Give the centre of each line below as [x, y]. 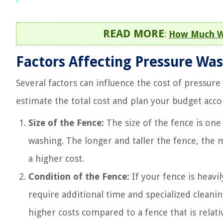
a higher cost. [56, 159]
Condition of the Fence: [79, 176]
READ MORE [134, 34]
